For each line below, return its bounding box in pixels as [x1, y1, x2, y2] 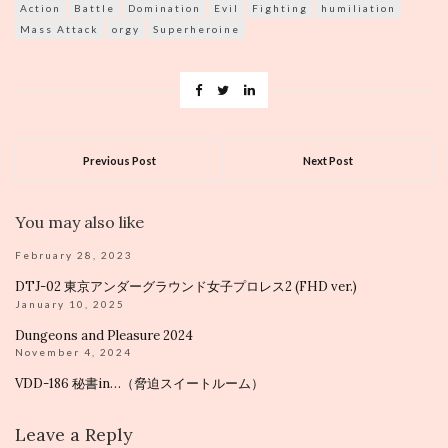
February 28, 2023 [15, 248, 133, 261]
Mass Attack [20, 22, 99, 35]
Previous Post [83, 153, 156, 167]
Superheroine [153, 22, 240, 35]
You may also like [15, 211, 144, 232]
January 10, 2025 [15, 297, 125, 310]
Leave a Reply [15, 422, 133, 446]
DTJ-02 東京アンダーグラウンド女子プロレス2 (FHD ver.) [15, 277, 357, 295]
